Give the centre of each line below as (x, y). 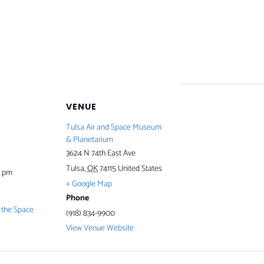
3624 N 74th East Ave (101, 153)
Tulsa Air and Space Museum (114, 127)
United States (140, 169)
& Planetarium (90, 140)
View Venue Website (100, 228)
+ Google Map (89, 184)
